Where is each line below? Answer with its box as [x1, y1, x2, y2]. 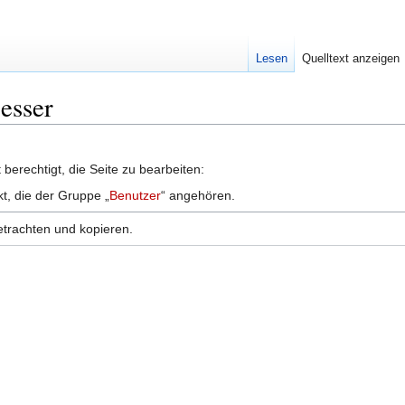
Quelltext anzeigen [301, 52, 400, 65]
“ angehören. [161, 187, 235, 202]
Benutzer [109, 187, 161, 202]
